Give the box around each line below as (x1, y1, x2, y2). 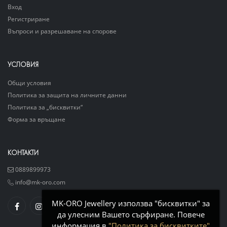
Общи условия (8, 79, 51, 87)
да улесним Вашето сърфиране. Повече (57, 209, 205, 219)
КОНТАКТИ (8, 149, 39, 157)
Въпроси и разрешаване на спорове (8, 26, 117, 35)
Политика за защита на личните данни (8, 91, 127, 99)
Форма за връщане (8, 115, 65, 124)
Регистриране (8, 14, 50, 23)
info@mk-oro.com (13, 177, 65, 186)
